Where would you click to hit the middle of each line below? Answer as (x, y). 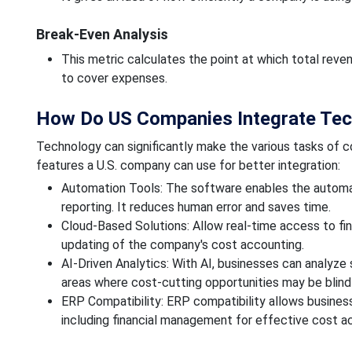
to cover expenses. (114, 78)
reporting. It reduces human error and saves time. (196, 207)
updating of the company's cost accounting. (182, 244)
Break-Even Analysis (102, 34)
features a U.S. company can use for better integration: (188, 165)
